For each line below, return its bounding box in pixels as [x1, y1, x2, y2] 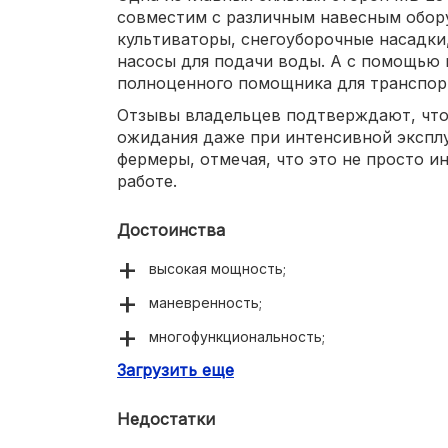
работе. [117, 170, 177, 191]
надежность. [149, 361, 239, 379]
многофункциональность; [149, 327, 325, 345]
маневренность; [149, 293, 262, 311]
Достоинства [117, 219, 225, 240]
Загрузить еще [117, 359, 234, 380]
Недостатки [117, 408, 215, 429]
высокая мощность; [149, 259, 286, 277]
